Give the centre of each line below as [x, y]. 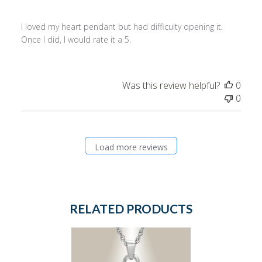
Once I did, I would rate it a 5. [76, 40]
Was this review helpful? [171, 86]
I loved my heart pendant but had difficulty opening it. [122, 27]
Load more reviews [131, 147]
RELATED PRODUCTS [131, 209]
